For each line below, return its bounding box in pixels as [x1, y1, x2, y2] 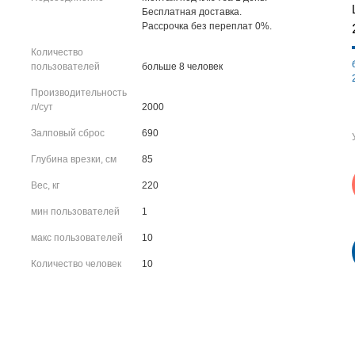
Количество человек [31, 258, 121, 269]
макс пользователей [31, 232, 123, 243]
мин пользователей [31, 206, 120, 217]
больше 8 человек [142, 61, 223, 72]
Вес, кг [31, 180, 59, 191]
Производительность [31, 87, 127, 98]
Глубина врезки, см [31, 154, 116, 165]
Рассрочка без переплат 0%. [142, 21, 272, 32]
